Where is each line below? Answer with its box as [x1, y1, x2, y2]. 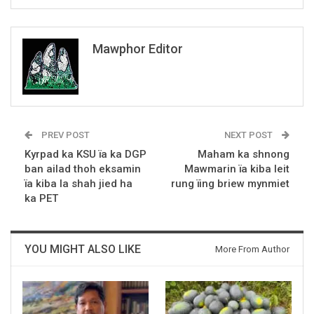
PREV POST [39, 130, 90, 141]
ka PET [25, 192, 58, 205]
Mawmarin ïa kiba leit [184, 163, 289, 176]
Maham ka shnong [198, 148, 289, 161]
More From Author [215, 244, 289, 255]
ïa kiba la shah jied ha [25, 177, 132, 191]
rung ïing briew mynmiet [171, 177, 289, 191]
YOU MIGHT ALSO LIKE [25, 243, 141, 257]
